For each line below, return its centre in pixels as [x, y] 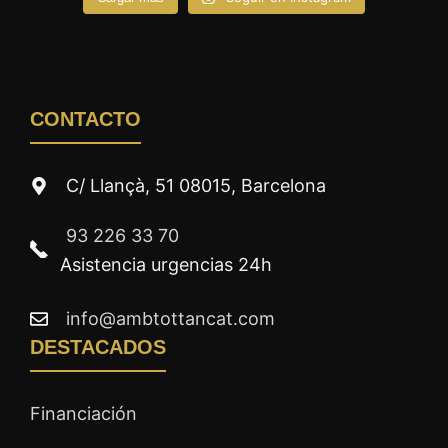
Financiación [83, 414]
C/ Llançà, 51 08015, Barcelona [196, 186]
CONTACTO [85, 119]
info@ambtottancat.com [170, 319]
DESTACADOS [98, 347]
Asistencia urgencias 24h [166, 265]
